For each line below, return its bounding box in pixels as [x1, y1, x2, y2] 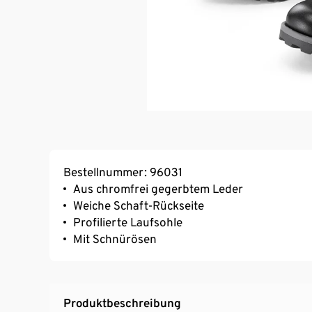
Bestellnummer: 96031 [63, 165, 182, 180]
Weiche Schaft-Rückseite [73, 198, 204, 213]
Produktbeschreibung [63, 296, 181, 311]
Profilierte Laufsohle [73, 215, 182, 230]
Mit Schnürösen [73, 232, 157, 247]
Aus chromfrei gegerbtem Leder [73, 182, 243, 196]
